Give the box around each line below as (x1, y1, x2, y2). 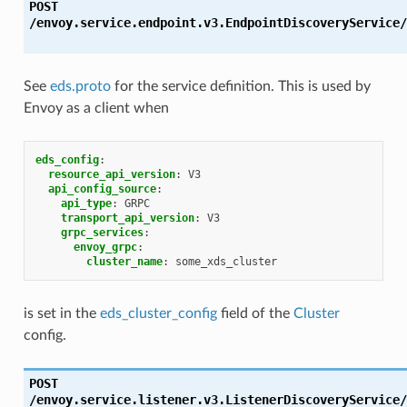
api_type (60, 196, 112, 210)
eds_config (35, 153, 99, 166)
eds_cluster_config (99, 305, 217, 321)
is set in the (23, 305, 100, 321)
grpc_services (60, 225, 144, 239)
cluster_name (85, 254, 163, 268)
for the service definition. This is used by (110, 78, 371, 94)
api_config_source (47, 182, 156, 195)
